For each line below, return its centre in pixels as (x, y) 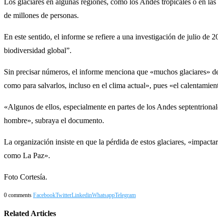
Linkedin (82, 195)
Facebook (44, 195)
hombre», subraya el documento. (54, 120)
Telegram (125, 195)
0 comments (18, 195)
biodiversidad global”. (38, 50)
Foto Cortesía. (26, 177)
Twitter (64, 195)
